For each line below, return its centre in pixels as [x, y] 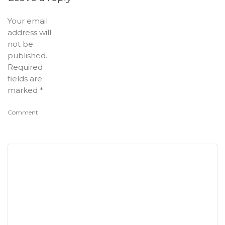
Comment [23, 113]
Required [25, 67]
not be [20, 44]
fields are [25, 79]
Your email [28, 21]
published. [27, 56]
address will [29, 33]
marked [24, 90]
